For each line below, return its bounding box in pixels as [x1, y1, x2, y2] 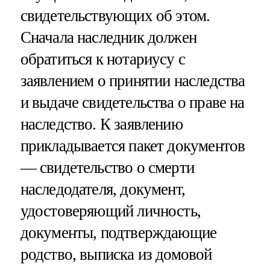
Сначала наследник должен [20, 28, 197, 46]
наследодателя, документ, [20, 180, 186, 198]
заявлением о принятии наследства [20, 71, 245, 90]
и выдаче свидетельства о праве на [20, 93, 245, 111]
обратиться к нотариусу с [20, 49, 186, 68]
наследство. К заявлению [20, 115, 183, 133]
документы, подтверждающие [20, 223, 217, 242]
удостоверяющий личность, [20, 201, 201, 220]
